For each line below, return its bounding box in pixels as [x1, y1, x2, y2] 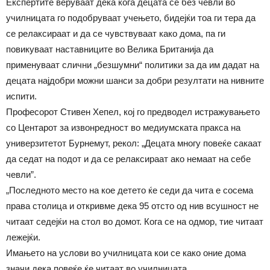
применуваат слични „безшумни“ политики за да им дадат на [6, 60, 259, 70]
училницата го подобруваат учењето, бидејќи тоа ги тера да [6, 13, 256, 23]
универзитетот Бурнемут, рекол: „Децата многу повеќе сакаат [6, 138, 262, 148]
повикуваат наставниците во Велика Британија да [6, 44, 213, 54]
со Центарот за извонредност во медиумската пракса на [6, 122, 240, 133]
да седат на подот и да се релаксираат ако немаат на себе [6, 154, 251, 164]
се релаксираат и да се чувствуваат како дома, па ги [6, 28, 225, 39]
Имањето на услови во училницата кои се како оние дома [6, 248, 246, 258]
